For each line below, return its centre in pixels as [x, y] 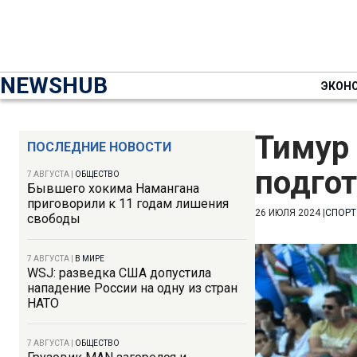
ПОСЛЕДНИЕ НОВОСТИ [99, 147]
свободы [54, 219]
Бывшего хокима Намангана [113, 188]
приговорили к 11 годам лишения [128, 204]
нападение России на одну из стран [132, 288]
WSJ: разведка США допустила [119, 273]
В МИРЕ [90, 259]
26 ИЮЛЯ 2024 [288, 213]
